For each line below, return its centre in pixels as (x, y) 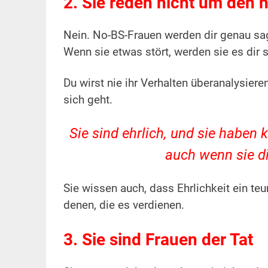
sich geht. (88, 100)
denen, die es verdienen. (124, 205)
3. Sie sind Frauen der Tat (158, 240)
